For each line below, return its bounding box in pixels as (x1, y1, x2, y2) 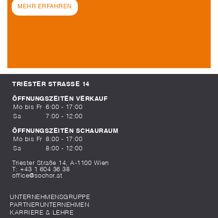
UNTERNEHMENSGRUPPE (10, 194, 90, 201)
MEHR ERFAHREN (18, 3, 72, 10)
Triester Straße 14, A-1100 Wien (12, 160, 109, 167)
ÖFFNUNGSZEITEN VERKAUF (12, 96, 108, 103)
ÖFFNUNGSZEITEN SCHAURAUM (12, 128, 118, 135)
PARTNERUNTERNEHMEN (10, 202, 89, 209)
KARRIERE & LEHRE (10, 210, 73, 217)
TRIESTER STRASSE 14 (12, 81, 86, 88)
